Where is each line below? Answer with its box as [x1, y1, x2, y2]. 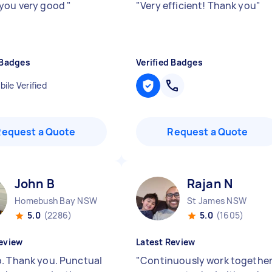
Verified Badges [136, 56, 203, 68]
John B [15, 175, 55, 192]
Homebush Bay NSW [15, 195, 97, 206]
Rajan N [187, 175, 233, 192]
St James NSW [187, 195, 246, 206]
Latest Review [136, 236, 195, 248]
